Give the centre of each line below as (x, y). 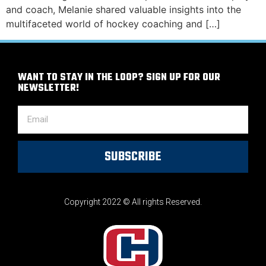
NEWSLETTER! (48, 88)
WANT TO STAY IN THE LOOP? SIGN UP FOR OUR (119, 77)
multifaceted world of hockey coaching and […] (113, 24)
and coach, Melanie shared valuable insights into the (123, 10)
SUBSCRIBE (133, 156)
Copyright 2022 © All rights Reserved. (133, 202)
